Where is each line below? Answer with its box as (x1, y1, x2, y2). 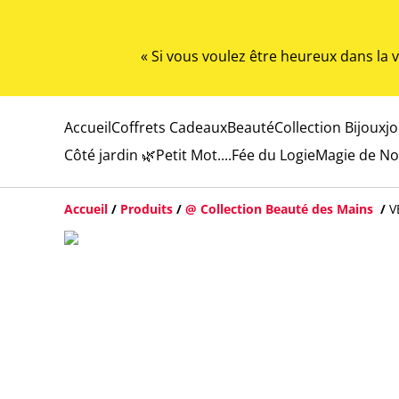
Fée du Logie (232, 145, 315, 165)
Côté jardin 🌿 (64, 145, 156, 165)
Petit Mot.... (156, 145, 232, 165)
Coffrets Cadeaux (111, 118, 227, 137)
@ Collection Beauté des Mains (185, 200, 377, 217)
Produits (120, 200, 173, 217)
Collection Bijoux (274, 118, 386, 137)
